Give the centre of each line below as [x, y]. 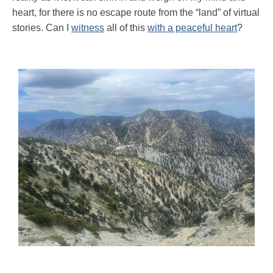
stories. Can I [42, 28]
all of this [126, 28]
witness [88, 28]
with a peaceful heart [192, 28]
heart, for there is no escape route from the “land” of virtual [136, 13]
